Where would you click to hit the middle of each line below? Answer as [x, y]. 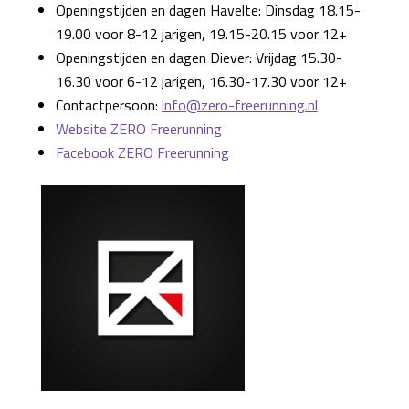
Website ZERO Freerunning [138, 129]
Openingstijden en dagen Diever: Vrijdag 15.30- [199, 58]
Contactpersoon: [108, 105]
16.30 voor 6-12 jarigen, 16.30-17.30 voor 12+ [201, 81]
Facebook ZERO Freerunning [142, 152]
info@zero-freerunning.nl [239, 105]
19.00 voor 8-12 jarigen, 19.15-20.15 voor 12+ [201, 34]
